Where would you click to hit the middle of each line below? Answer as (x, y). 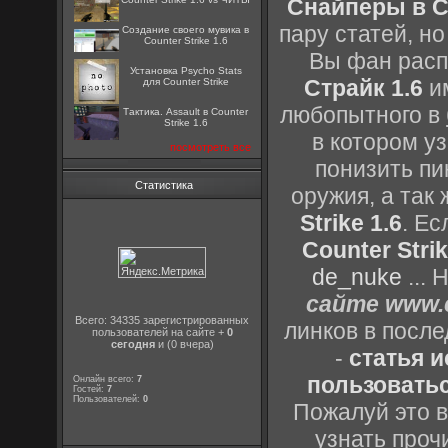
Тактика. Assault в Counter (186, 111)
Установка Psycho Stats (185, 70)
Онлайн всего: (105, 379)
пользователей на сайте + (159, 332)
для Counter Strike (185, 81)
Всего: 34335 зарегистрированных (162, 320)
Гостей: (90, 389)
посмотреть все (211, 147)
